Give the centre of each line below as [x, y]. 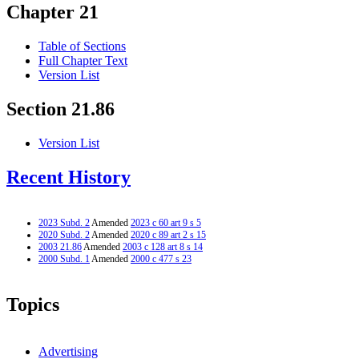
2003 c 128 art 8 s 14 [163, 246]
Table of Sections [82, 46]
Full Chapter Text [83, 61]
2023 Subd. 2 [64, 222]
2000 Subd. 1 [64, 258]
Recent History [69, 177]
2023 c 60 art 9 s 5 [166, 222]
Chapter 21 [52, 12]
